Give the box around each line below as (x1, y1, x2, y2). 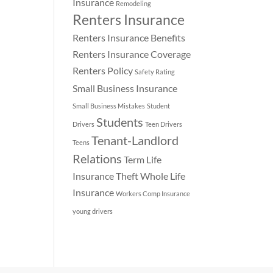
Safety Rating (135, 67, 175, 76)
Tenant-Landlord (91, 132, 179, 147)
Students (96, 114, 144, 129)
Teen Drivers (145, 119, 183, 128)
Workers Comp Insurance (116, 189, 191, 197)
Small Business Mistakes (73, 101, 146, 110)
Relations (73, 151, 122, 166)
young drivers (73, 207, 113, 215)
